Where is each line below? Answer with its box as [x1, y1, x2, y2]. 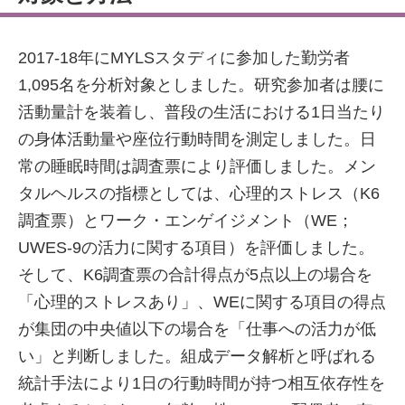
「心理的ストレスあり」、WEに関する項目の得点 [18, 293, 386, 311]
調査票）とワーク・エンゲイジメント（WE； [18, 212, 353, 230]
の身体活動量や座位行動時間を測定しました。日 [18, 130, 376, 148]
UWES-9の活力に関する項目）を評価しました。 [18, 239, 374, 257]
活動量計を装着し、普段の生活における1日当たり [18, 103, 385, 121]
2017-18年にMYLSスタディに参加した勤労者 [18, 49, 350, 67]
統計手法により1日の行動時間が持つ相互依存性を [18, 374, 385, 392]
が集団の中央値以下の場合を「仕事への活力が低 [18, 320, 376, 338]
